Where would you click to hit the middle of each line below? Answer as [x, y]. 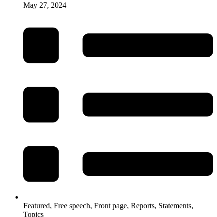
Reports [143, 206]
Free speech [72, 206]
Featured [37, 206]
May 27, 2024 [45, 5]
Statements [175, 206]
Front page [110, 206]
